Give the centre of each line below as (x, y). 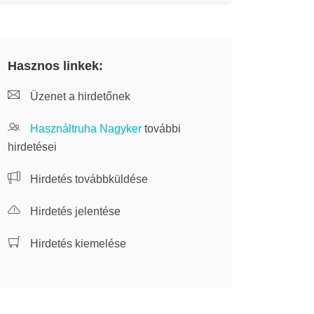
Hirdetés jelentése (74, 211)
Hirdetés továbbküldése (88, 179)
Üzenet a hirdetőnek (79, 96)
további (161, 129)
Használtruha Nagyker (86, 129)
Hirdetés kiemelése (77, 244)
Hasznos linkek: (55, 66)
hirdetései (32, 147)
